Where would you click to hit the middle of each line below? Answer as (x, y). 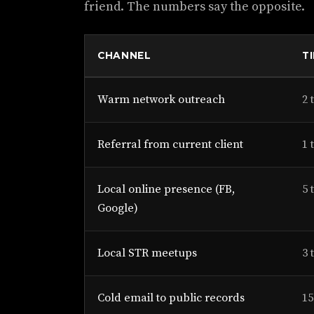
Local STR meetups (147, 253)
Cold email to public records (171, 298)
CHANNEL (124, 55)
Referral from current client (170, 144)
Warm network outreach (161, 100)
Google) (118, 208)
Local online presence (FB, (166, 189)
